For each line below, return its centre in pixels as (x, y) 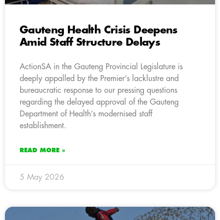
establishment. (43, 125)
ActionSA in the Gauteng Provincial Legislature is (101, 67)
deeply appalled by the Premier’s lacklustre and (99, 78)
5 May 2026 (42, 177)
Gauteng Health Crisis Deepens (99, 30)
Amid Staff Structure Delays (90, 42)
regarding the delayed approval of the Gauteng (99, 102)
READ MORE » (42, 150)
